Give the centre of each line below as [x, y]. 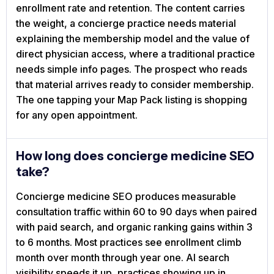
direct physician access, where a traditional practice [135, 54]
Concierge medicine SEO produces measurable [126, 197]
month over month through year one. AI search [123, 258]
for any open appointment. [77, 115]
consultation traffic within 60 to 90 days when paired [136, 212]
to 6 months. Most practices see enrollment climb [129, 243]
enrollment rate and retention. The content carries [130, 8]
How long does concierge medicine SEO [135, 156]
